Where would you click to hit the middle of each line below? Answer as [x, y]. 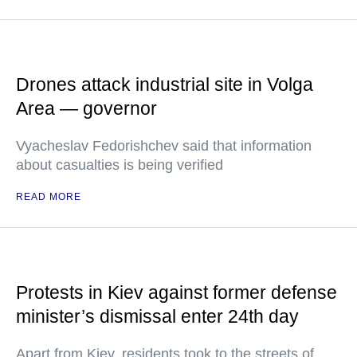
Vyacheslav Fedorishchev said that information [164, 146]
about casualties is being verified [120, 165]
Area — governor [86, 108]
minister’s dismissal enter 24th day [157, 316]
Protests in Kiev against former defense [177, 292]
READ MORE [49, 197]
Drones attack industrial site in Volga [165, 84]
